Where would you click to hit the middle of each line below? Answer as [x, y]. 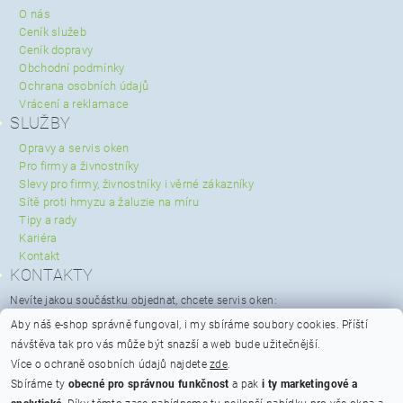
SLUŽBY [40, 122]
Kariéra [38, 237]
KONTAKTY [52, 274]
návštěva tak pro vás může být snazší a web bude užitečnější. [166, 345]
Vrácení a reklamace [74, 103]
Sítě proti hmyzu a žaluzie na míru [109, 201]
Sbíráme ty [40, 384]
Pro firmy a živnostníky [79, 166]
